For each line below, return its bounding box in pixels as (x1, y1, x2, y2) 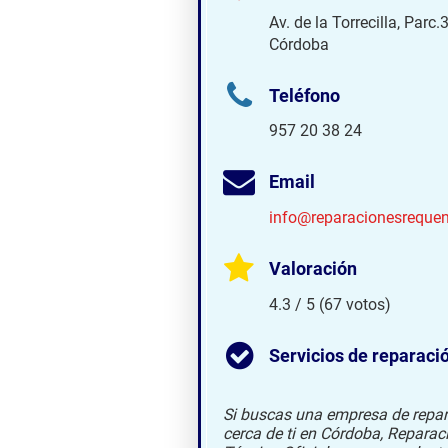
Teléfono (269, 85, 340, 106)
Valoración (269, 259, 357, 280)
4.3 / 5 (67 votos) (269, 294, 391, 314)
